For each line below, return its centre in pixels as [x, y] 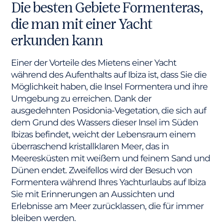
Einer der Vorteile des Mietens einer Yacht [94, 62]
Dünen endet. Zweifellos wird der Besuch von [102, 170]
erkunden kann [57, 40]
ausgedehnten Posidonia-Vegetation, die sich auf [109, 110]
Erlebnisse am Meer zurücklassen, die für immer [108, 206]
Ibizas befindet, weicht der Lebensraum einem [104, 134]
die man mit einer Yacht [82, 24]
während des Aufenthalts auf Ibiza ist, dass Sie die [109, 74]
